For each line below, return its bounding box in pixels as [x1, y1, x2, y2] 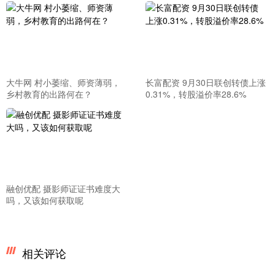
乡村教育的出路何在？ [6, 87, 92, 100]
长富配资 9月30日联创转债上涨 [145, 76, 266, 88]
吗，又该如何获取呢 [6, 194, 83, 207]
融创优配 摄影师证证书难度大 [6, 182, 120, 195]
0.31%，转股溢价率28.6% [145, 87, 246, 100]
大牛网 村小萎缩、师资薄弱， [6, 76, 120, 88]
